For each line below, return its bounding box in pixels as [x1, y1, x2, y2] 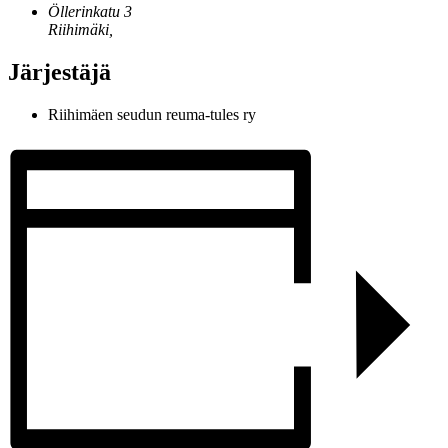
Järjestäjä [8, 59, 111, 86]
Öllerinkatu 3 [48, 3, 132, 21]
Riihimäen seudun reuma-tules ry [48, 105, 256, 123]
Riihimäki [48, 21, 109, 39]
